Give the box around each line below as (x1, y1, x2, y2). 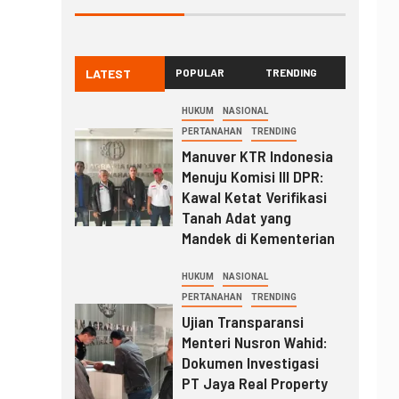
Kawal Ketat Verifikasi (181, 187, 327, 208)
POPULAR (175, 66, 225, 79)
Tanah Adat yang (181, 208, 291, 228)
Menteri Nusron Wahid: (181, 332, 328, 353)
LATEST (85, 66, 131, 82)
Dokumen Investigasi (181, 353, 319, 373)
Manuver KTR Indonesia (181, 146, 333, 167)
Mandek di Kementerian (181, 228, 335, 248)
